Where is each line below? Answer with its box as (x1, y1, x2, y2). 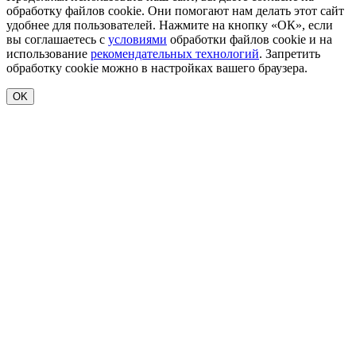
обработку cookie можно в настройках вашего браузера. (6, 60, 308, 75)
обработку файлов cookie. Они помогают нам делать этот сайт (6, 3, 344, 17)
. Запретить (259, 46, 320, 60)
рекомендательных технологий (91, 46, 259, 60)
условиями (108, 32, 167, 46)
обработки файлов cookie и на (167, 32, 332, 46)
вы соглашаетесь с (6, 32, 108, 46)
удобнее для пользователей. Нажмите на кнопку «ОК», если (6, 17, 333, 32)
